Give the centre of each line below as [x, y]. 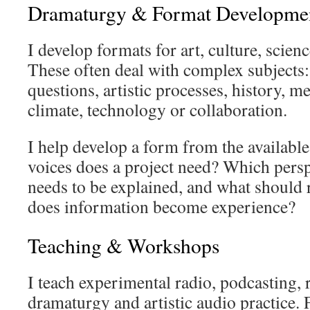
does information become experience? [162, 206]
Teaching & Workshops [124, 245]
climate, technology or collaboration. [157, 109]
